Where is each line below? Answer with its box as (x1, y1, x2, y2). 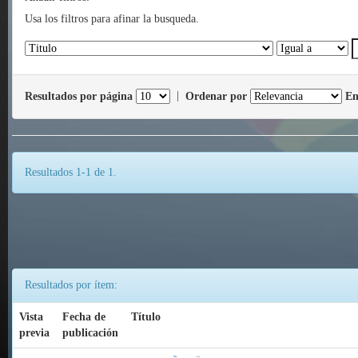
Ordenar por (185, 89, 247, 102)
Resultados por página (25, 89, 133, 102)
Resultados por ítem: (25, 279, 117, 292)
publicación (62, 327, 118, 340)
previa (19, 327, 50, 340)
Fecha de (62, 311, 105, 324)
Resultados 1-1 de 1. (25, 166, 117, 179)
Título (131, 311, 161, 324)
